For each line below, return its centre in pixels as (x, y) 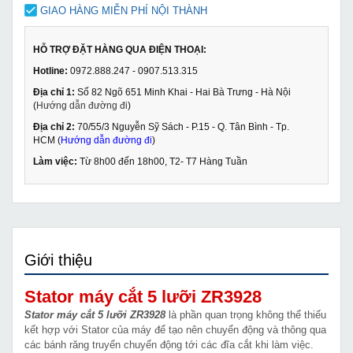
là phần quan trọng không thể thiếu (246, 314)
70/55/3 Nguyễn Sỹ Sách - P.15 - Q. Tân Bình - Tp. (182, 126)
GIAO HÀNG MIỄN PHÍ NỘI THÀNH (124, 10)
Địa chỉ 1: (54, 91)
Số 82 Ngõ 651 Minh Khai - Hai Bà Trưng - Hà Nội (183, 91)
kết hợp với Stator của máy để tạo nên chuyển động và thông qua (175, 329)
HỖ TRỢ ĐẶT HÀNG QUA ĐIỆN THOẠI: (120, 49)
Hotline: (50, 70)
